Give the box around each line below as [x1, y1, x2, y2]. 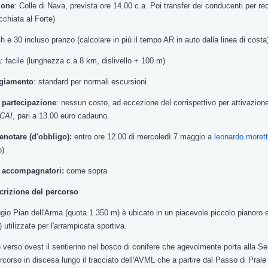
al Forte [26, 14, 53, 23]
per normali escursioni [71, 77, 147, 86]
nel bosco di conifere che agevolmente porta [88, 242, 243, 251]
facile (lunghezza [5, 56, 66, 65]
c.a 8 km [66, 56, 97, 65]
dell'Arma [31, 208, 65, 217]
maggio [180, 132, 208, 141]
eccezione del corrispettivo [123, 98, 218, 107]
